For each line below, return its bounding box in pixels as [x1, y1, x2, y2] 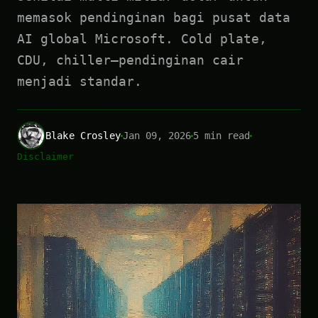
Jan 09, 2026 [122, 130, 191, 141]
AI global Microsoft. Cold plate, [17, 31, 267, 46]
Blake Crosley [45, 130, 121, 141]
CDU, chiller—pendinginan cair [17, 53, 243, 67]
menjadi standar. [17, 74, 142, 89]
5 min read [192, 130, 250, 141]
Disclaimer [17, 151, 74, 162]
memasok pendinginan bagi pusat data [17, 10, 290, 25]
